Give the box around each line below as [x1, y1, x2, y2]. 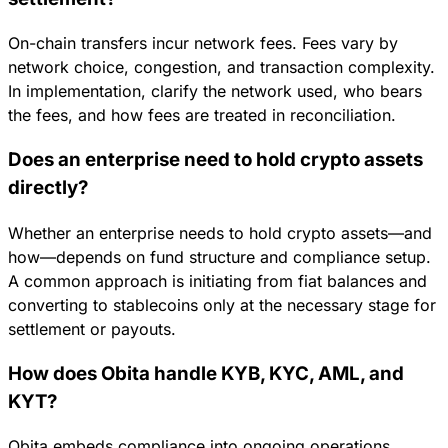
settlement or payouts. [8, 318, 176, 339]
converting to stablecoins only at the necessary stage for [8, 294, 436, 315]
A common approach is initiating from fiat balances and [8, 270, 427, 291]
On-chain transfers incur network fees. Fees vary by [8, 33, 398, 54]
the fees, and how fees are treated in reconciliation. [8, 105, 396, 126]
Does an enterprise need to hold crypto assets [8, 148, 423, 172]
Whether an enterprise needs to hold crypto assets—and [8, 222, 432, 243]
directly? [8, 176, 88, 200]
